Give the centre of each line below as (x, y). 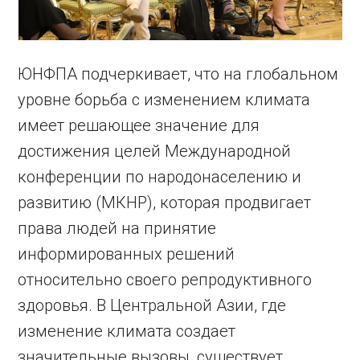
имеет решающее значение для (139, 125)
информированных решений (127, 254)
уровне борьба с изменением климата (164, 100)
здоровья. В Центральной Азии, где (152, 305)
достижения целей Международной (155, 151)
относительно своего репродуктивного (165, 280)
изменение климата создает (127, 331)
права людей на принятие (117, 228)
